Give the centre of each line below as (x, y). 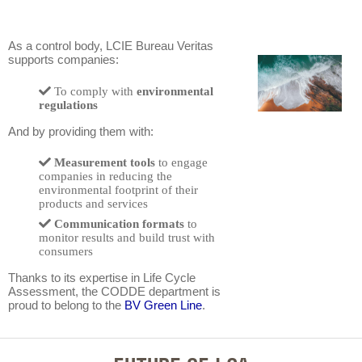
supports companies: (63, 60)
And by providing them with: (81, 131)
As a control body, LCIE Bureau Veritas (111, 46)
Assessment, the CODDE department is (114, 291)
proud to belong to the (66, 305)
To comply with (95, 91)
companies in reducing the (105, 177)
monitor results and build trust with (126, 237)
